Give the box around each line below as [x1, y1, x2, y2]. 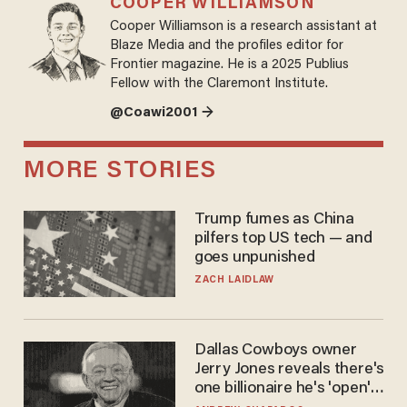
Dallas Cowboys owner [194, 342, 357, 359]
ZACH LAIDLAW [194, 275, 275, 286]
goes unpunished [194, 250, 315, 267]
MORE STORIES [23, 158, 217, 184]
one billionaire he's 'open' [194, 380, 372, 397]
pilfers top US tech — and [194, 231, 372, 248]
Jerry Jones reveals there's [194, 361, 385, 378]
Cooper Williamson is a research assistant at [109, 19, 377, 34]
